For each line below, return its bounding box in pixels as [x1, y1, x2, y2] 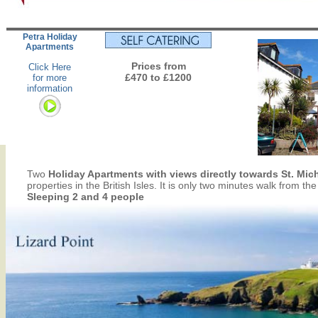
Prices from [131, 60, 186, 72]
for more [33, 72, 67, 83]
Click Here [28, 62, 71, 72]
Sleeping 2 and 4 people [26, 191, 144, 202]
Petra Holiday [22, 32, 77, 42]
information [27, 83, 72, 94]
